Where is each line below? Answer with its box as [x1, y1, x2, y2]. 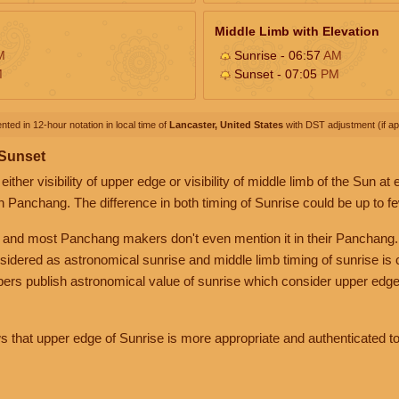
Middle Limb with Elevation [215, 23, 379, 38]
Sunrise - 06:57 [231, 47, 323, 62]
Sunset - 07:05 [231, 66, 321, 81]
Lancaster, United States [169, 118, 283, 130]
